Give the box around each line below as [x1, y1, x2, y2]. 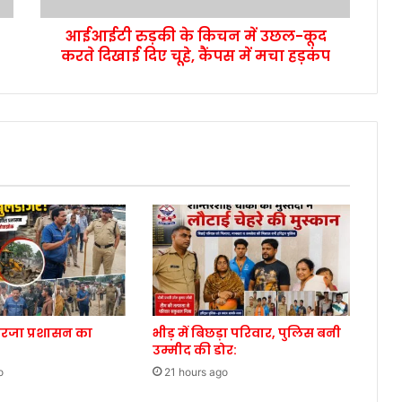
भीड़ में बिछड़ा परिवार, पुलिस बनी [152, 324, 341, 343]
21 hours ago [163, 365, 228, 380]
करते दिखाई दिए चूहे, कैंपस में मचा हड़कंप [60, 46, 330, 67]
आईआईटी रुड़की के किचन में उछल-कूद [64, 26, 327, 48]
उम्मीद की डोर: [152, 341, 237, 360]
